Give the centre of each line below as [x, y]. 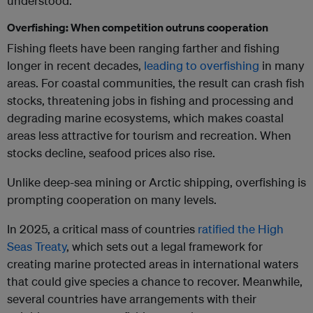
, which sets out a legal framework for [165, 247]
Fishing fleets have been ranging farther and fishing [143, 48]
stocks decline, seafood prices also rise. [111, 153]
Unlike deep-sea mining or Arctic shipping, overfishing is [156, 182]
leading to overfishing [202, 66]
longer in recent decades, [75, 66]
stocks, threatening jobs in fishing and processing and [150, 101]
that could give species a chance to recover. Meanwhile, [155, 282]
